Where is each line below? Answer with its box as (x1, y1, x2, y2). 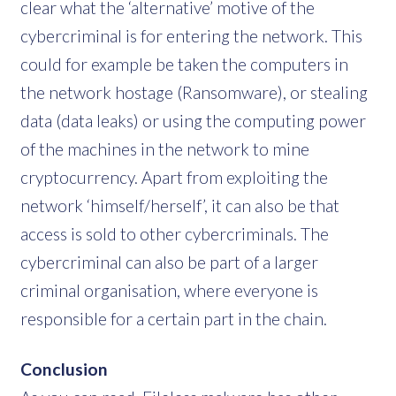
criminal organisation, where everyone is (20, 279, 318, 301)
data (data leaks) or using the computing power (20, 110, 366, 131)
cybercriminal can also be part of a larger (20, 251, 318, 272)
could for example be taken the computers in (20, 53, 348, 74)
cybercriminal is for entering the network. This (20, 25, 362, 46)
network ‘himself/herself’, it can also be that (20, 194, 339, 216)
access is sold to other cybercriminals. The (20, 223, 329, 244)
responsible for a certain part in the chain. (20, 308, 327, 329)
